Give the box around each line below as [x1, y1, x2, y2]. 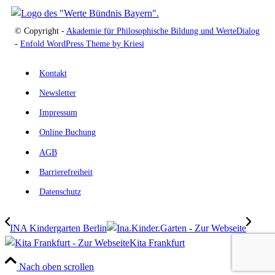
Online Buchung [39, 128, 96, 137]
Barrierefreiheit [39, 167, 93, 177]
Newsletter [39, 88, 76, 98]
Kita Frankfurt [130, 237, 185, 248]
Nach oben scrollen [19, 261, 94, 272]
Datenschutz [39, 187, 81, 196]
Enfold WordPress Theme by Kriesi [20, 39, 144, 48]
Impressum [39, 108, 77, 118]
